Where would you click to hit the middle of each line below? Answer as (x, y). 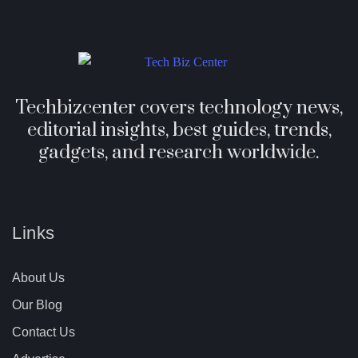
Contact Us (44, 332)
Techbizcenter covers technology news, (179, 108)
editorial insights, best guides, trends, (179, 130)
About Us (38, 278)
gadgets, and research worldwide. (179, 153)
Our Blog (37, 305)
